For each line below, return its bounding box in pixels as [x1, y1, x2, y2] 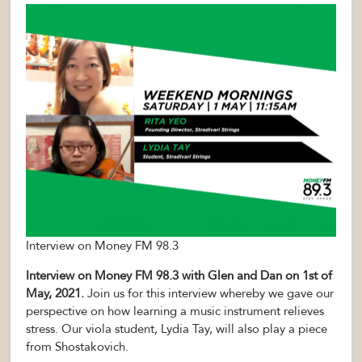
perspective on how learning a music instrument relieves [26, 303, 324, 320]
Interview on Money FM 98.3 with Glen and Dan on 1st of [26, 267, 332, 284]
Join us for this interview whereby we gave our [84, 285, 334, 302]
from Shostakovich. [26, 339, 128, 356]
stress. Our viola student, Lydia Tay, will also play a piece [26, 321, 327, 338]
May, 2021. [26, 285, 84, 302]
